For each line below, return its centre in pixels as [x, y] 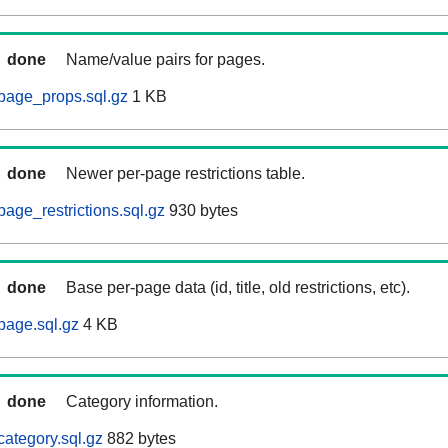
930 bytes [201, 211]
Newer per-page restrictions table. [185, 174]
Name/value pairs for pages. [165, 60]
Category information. [142, 402]
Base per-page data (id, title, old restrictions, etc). [238, 288]
